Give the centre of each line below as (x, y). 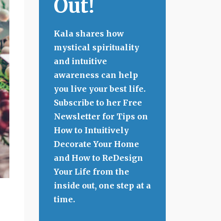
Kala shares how (89, 34)
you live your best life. (99, 89)
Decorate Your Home (96, 144)
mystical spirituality (96, 47)
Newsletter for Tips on (101, 116)
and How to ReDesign (98, 158)
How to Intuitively (91, 130)
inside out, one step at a (102, 185)
